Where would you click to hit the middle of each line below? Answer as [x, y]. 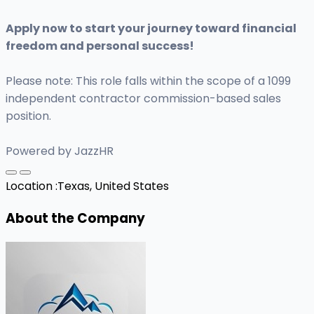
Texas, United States [113, 186]
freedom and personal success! [100, 46]
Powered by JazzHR [60, 151]
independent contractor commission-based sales [143, 99]
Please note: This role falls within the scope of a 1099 [148, 81]
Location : [32, 186]
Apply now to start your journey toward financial [151, 29]
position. [28, 116]
